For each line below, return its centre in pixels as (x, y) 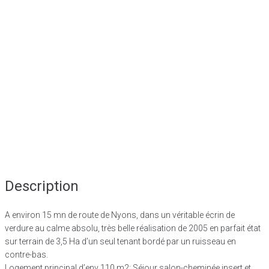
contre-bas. (26, 254)
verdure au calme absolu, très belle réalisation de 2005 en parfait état (133, 228)
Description (42, 186)
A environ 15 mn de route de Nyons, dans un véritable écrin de (120, 215)
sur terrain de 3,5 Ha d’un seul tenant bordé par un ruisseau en (120, 241)
